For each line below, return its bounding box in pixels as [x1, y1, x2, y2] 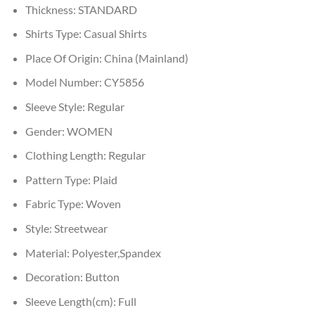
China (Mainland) [103, 51, 188, 65]
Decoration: [25, 270, 85, 284]
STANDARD [77, 2, 137, 16]
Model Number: [25, 75, 104, 89]
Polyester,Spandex [71, 245, 161, 259]
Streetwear [53, 221, 108, 236]
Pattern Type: [25, 172, 93, 186]
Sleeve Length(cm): [25, 294, 118, 308]
